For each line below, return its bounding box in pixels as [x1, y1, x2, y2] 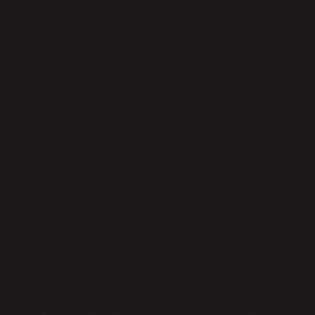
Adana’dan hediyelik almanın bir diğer [20, 154, 280, 167]
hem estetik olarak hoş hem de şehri [20, 230, 266, 243]
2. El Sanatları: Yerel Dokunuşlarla [20, 99, 266, 112]
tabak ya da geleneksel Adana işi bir [20, 287, 273, 300]
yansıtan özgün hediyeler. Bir [20, 249, 224, 262]
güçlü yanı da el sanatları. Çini [20, 173, 245, 186]
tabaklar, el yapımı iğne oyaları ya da [20, 192, 287, 205]
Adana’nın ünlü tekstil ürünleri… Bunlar [20, 211, 294, 224]
